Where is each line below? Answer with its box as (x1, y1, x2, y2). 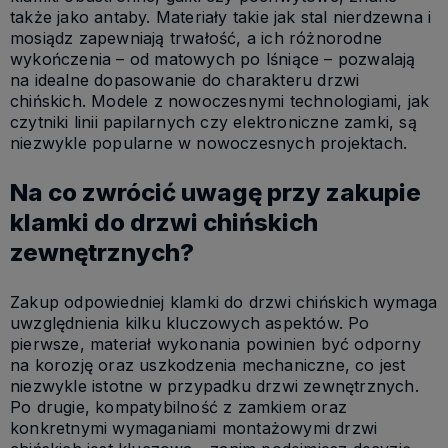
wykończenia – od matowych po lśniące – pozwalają (10, 49, 416, 70)
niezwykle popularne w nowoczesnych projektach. (10, 133, 408, 154)
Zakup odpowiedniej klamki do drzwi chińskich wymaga (10, 292, 438, 313)
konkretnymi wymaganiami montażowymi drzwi (10, 418, 378, 439)
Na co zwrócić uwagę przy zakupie (10, 178, 421, 208)
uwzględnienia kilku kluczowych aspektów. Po (10, 313, 370, 334)
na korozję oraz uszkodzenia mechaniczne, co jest (10, 355, 406, 376)
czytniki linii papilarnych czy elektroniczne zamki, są (10, 112, 417, 133)
